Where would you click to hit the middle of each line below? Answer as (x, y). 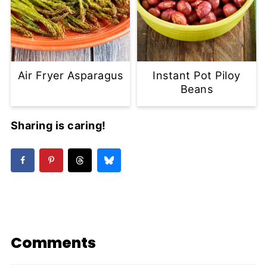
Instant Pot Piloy (197, 76)
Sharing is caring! (58, 126)
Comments (53, 243)
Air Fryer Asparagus (70, 76)
